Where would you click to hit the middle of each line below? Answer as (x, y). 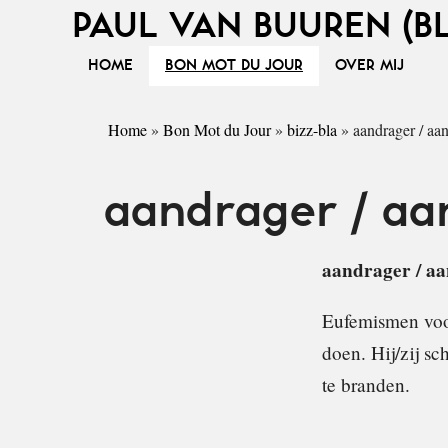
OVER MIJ (369, 66)
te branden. (366, 385)
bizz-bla (312, 129)
